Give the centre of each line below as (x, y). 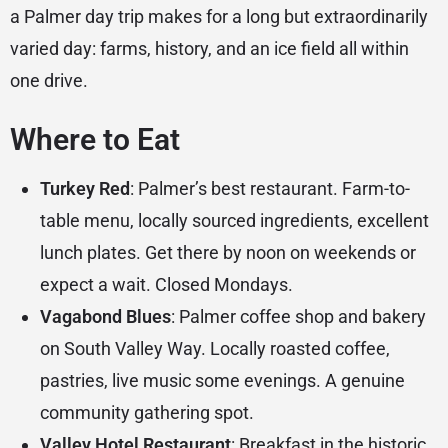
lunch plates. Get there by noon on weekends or (228, 253)
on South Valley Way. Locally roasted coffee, (215, 349)
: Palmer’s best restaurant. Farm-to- (270, 189)
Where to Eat (95, 140)
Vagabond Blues (105, 317)
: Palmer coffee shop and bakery (298, 317)
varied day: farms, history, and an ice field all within (209, 49)
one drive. (49, 81)
